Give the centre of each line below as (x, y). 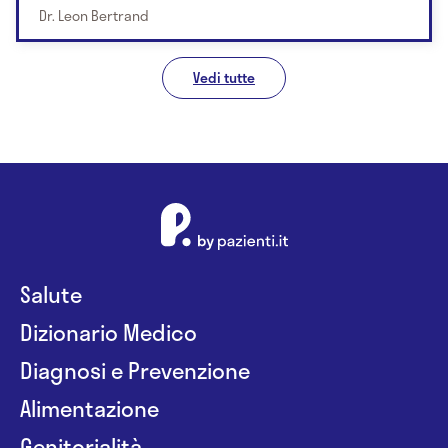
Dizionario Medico (108, 331)
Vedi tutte (224, 77)
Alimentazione (89, 407)
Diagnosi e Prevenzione (135, 369)
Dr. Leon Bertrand (94, 15)
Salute (51, 293)
